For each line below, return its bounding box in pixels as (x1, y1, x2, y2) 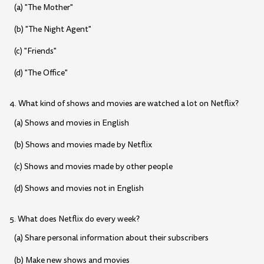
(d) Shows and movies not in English (14, 183, 144, 194)
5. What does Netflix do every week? (9, 213, 140, 225)
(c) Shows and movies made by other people (14, 161, 173, 172)
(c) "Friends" (14, 45, 57, 57)
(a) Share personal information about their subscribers (14, 232, 209, 244)
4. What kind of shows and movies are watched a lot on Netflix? (9, 98, 239, 110)
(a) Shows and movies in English (14, 117, 129, 128)
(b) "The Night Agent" (14, 23, 91, 35)
